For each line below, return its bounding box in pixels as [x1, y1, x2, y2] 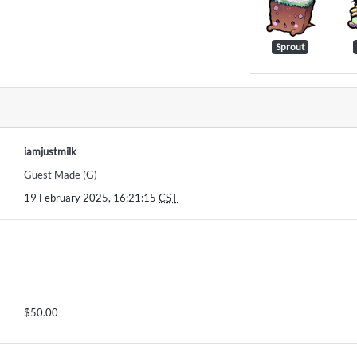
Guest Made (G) [24, 168, 97, 182]
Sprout [275, 41, 304, 53]
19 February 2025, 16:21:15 [24, 191, 159, 205]
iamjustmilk [24, 145, 76, 159]
